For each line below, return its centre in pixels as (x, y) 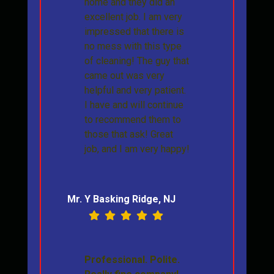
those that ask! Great (128, 135)
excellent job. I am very (133, 17)
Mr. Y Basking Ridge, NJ (121, 199)
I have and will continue (134, 105)
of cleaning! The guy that (136, 61)
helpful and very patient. (135, 91)
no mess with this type (133, 46)
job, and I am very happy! (137, 149)
